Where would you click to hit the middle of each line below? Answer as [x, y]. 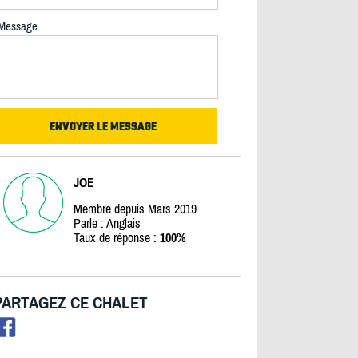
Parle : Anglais [107, 223]
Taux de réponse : [116, 237]
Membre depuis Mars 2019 [135, 209]
